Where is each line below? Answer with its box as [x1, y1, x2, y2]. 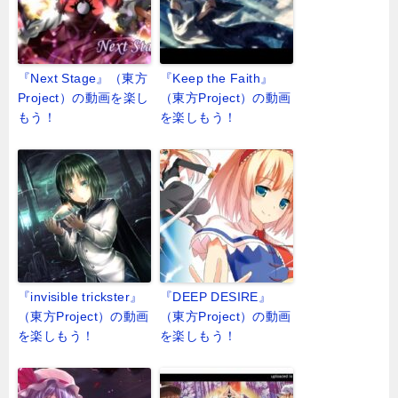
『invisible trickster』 [18, 290, 143, 305]
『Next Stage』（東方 [18, 71, 147, 86]
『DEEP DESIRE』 [160, 290, 272, 305]
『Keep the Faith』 [160, 71, 274, 86]
